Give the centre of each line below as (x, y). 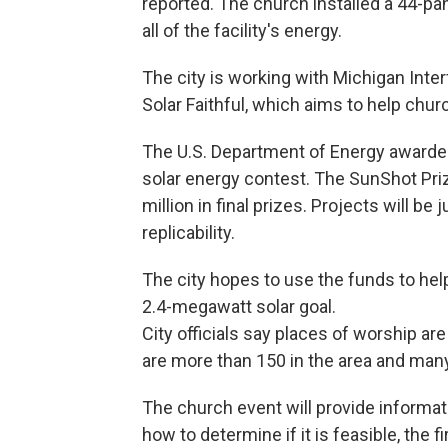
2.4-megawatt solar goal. (239, 307)
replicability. (188, 233)
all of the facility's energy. (242, 31)
